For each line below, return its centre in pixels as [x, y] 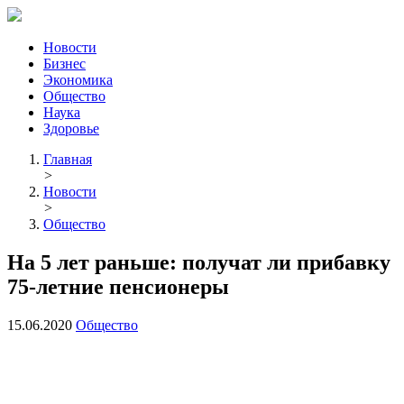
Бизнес [64, 64]
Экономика [78, 80]
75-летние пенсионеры [118, 286]
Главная [68, 159]
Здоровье [71, 129]
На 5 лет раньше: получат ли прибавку [199, 262]
